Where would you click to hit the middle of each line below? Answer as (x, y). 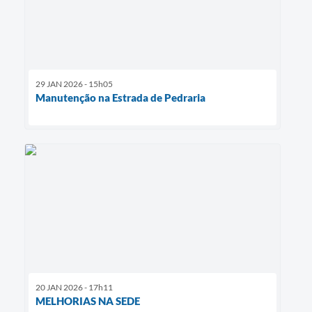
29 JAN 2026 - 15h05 (74, 84)
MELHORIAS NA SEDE (88, 301)
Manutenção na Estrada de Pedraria (120, 98)
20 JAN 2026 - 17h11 (74, 287)
